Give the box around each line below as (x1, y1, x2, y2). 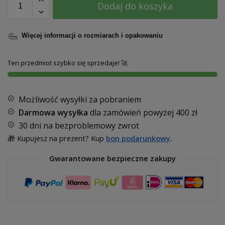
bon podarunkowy (106, 133, 170, 143)
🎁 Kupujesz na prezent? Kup (8, 133, 106, 143)
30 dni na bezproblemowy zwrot (19, 120, 139, 131)
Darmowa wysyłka (19, 106, 88, 118)
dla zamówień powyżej (88, 106, 176, 118)
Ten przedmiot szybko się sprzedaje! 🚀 (8, 58, 128, 68)
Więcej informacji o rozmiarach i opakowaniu (22, 32, 163, 40)
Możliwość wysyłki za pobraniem (19, 93, 141, 105)
